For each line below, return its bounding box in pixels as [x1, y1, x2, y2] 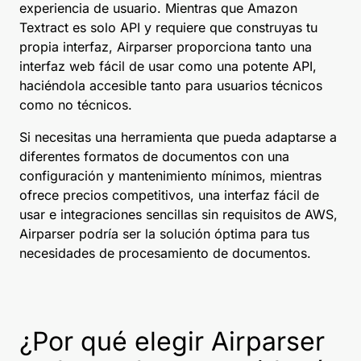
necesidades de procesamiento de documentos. [19, 245, 311, 262]
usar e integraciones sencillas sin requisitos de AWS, [19, 206, 338, 223]
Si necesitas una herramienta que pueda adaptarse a [19, 129, 337, 146]
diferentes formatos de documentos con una [19, 148, 289, 165]
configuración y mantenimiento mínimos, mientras [19, 168, 322, 185]
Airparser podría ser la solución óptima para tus [19, 226, 309, 243]
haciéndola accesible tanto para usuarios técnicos [19, 77, 322, 94]
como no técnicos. [19, 97, 132, 114]
